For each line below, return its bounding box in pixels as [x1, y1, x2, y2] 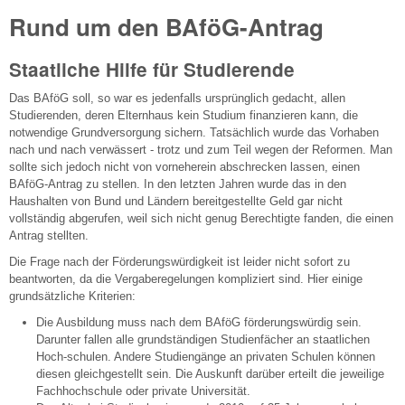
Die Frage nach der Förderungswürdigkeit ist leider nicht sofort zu [9, 254, 350, 268]
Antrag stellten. [9, 228, 89, 242]
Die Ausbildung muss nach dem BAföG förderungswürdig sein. [36, 316, 362, 330]
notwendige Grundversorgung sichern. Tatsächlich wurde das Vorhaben [9, 125, 379, 139]
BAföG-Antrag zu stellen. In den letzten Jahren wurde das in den [9, 176, 346, 191]
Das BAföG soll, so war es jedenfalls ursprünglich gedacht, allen [9, 90, 345, 105]
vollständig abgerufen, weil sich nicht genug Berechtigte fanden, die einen [9, 211, 393, 225]
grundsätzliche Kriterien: [9, 288, 136, 303]
